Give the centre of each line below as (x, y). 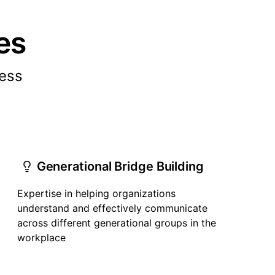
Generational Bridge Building (120, 166)
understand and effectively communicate (112, 208)
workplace (41, 238)
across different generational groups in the (116, 223)
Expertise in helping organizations (96, 193)
